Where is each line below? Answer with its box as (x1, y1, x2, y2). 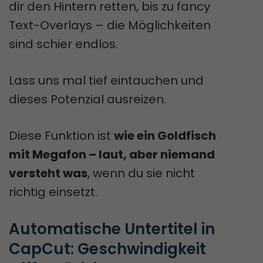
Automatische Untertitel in (9, 218, 215, 240)
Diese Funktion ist (9, 127, 114, 144)
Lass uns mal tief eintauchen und (9, 72, 204, 89)
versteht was (9, 164, 87, 181)
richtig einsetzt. (9, 183, 97, 200)
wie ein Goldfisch (114, 127, 216, 144)
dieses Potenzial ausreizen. (9, 90, 166, 107)
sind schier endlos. (9, 35, 118, 52)
